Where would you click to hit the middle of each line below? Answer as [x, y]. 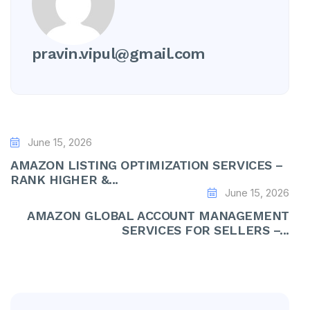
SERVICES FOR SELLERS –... [206, 230]
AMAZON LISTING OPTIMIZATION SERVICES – [147, 165]
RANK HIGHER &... [64, 180]
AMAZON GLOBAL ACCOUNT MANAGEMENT [158, 216]
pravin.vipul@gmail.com [119, 54]
